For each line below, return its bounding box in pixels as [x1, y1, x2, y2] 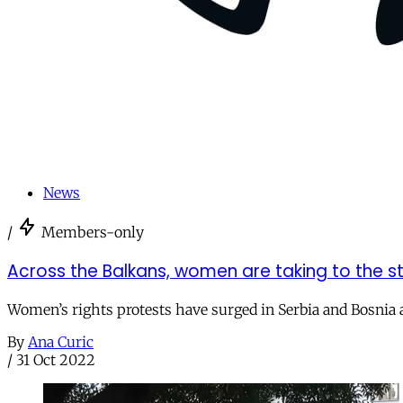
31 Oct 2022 [16, 351, 95, 370]
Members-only [41, 222, 144, 241]
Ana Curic [28, 333, 94, 352]
